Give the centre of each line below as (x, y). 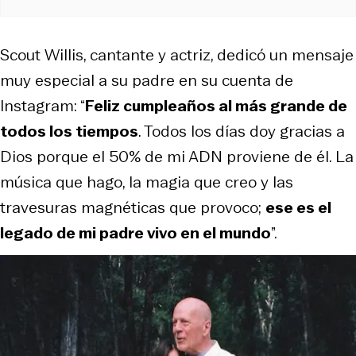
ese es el (298, 207)
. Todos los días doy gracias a (242, 131)
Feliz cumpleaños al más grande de (216, 105)
